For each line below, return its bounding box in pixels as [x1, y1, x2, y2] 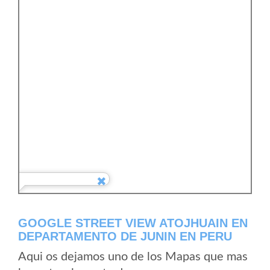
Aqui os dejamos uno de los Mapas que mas [18, 251, 248, 263]
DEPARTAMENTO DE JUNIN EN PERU [18, 230, 232, 243]
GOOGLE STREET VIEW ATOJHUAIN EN [18, 216, 248, 230]
